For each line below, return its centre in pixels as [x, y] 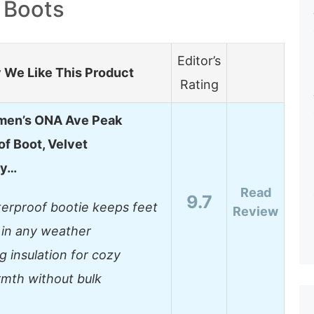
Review [255, 212]
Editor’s [199, 61]
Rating [199, 85]
